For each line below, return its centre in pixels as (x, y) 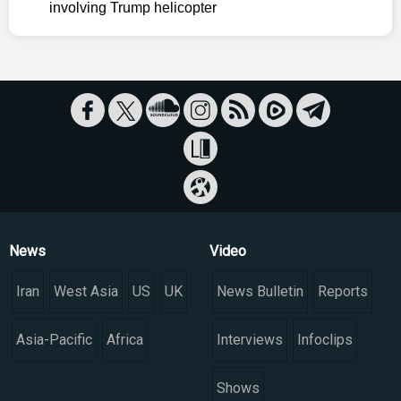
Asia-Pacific (54, 340)
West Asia (86, 292)
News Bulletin (260, 292)
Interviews (250, 340)
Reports (343, 292)
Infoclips (325, 340)
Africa (125, 340)
